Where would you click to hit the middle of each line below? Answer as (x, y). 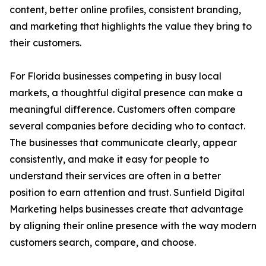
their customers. (45, 43)
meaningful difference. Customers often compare (123, 110)
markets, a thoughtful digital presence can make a (126, 93)
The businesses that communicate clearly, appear (123, 143)
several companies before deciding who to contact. (127, 126)
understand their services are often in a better (115, 176)
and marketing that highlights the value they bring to (131, 26)
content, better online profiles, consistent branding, (125, 10)
